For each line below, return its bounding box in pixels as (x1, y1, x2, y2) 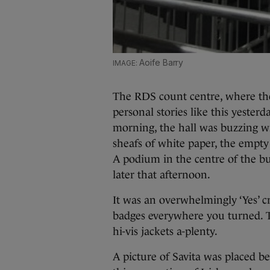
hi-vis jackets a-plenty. (113, 225, 218, 237)
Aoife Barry (139, 57, 184, 67)
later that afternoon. (113, 169, 210, 181)
